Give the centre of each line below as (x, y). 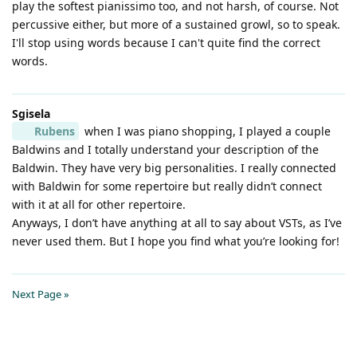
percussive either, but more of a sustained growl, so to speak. (176, 24)
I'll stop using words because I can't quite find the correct (166, 42)
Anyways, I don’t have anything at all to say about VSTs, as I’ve (177, 222)
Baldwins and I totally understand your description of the (165, 149)
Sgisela (31, 113)
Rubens (54, 131)
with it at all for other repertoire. (99, 204)
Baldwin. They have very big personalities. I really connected (174, 167)
